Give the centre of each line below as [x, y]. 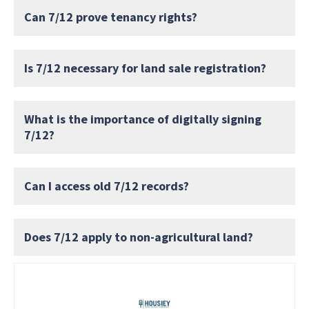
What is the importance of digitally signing [143, 119]
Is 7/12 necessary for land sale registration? [145, 68]
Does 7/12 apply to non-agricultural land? [139, 237]
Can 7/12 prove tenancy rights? [111, 17]
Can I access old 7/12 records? [107, 186]
